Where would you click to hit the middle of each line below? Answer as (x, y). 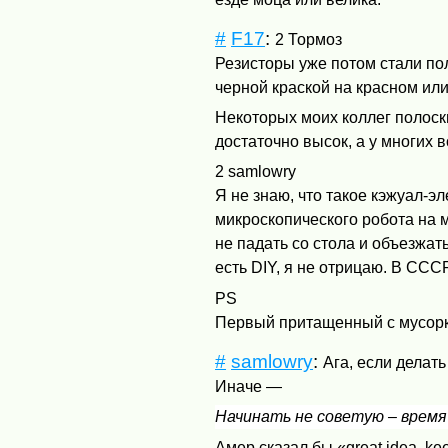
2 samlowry (256, 172)
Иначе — (251, 386)
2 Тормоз (309, 39)
